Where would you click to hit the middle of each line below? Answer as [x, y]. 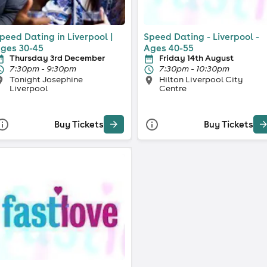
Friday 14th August [196, 58]
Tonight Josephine [46, 79]
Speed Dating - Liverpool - [201, 36]
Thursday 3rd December [57, 58]
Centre [173, 88]
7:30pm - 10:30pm [194, 68]
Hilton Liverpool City [201, 79]
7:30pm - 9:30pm [43, 68]
